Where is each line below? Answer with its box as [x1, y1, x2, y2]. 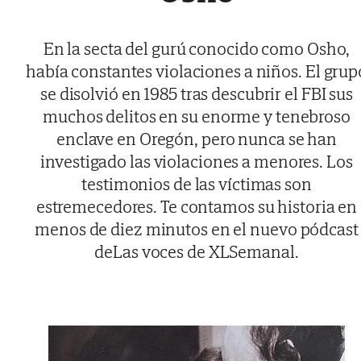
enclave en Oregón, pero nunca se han [56, 127, 338, 150]
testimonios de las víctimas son [81, 172, 312, 195]
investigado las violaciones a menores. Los [40, 149, 353, 172]
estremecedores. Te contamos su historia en [35, 194, 358, 218]
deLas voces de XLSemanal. [94, 239, 299, 263]
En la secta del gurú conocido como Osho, [43, 36, 351, 60]
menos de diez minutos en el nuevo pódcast [35, 217, 359, 240]
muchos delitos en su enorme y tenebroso [43, 104, 351, 127]
